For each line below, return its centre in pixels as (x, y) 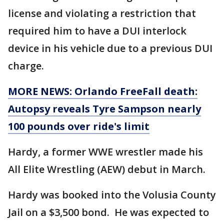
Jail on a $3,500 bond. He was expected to (108, 212)
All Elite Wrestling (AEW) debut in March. (108, 169)
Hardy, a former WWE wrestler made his (105, 151)
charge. (27, 65)
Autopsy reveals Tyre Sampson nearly (104, 108)
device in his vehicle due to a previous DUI (110, 48)
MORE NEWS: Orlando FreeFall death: (103, 91)
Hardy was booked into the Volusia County (112, 194)
